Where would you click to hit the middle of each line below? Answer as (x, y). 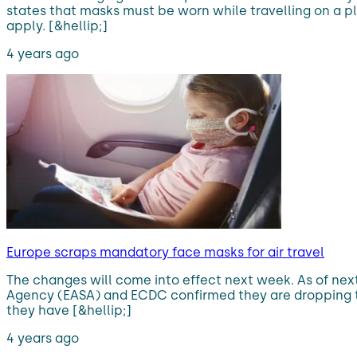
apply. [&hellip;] (57, 25)
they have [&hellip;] (69, 310)
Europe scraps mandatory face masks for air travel (165, 252)
